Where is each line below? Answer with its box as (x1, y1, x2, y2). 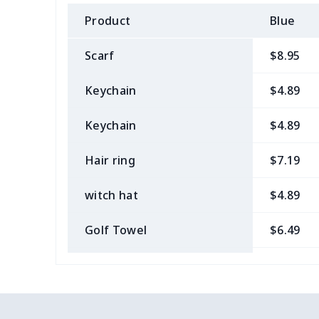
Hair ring (85, 152, 135, 168)
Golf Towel (85, 222, 147, 238)
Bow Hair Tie (85, 292, 158, 308)
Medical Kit (85, 257, 149, 273)
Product (85, 13, 131, 28)
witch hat (85, 187, 138, 203)
